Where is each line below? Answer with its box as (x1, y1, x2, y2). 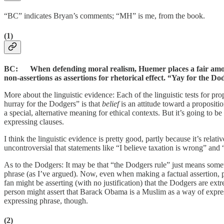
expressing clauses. (4, 117, 64, 126)
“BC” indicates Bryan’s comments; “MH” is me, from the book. (4, 11, 205, 20)
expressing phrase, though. (4, 196, 88, 205)
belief (102, 99, 119, 108)
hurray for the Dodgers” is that (4, 99, 102, 108)
